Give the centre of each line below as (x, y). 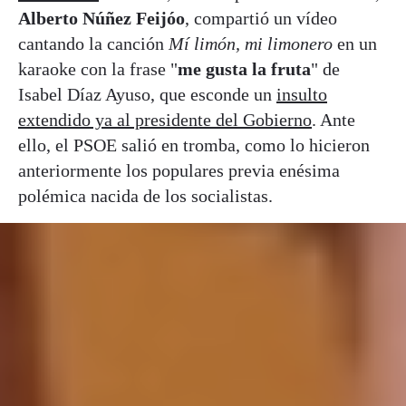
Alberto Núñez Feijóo (101, 18)
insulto (302, 94)
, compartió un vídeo (261, 18)
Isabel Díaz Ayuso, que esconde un (147, 94)
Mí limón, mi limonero (248, 43)
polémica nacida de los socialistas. (145, 195)
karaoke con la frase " (98, 68)
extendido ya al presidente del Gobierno (165, 119)
